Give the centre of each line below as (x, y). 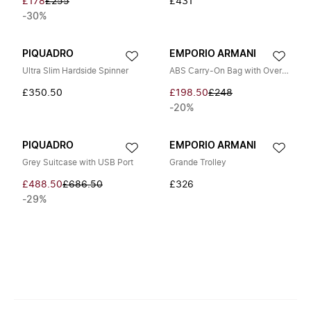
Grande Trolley (198, 162)
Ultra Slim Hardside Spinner (75, 71)
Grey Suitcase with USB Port (78, 162)
